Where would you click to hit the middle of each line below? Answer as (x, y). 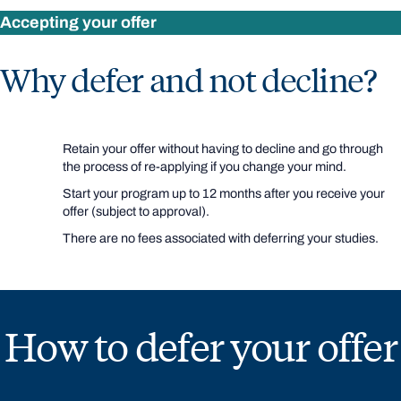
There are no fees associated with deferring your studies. (221, 238)
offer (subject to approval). (136, 211)
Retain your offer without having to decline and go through (223, 148)
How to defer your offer (200, 345)
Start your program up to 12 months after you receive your (224, 193)
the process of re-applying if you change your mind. (205, 166)
